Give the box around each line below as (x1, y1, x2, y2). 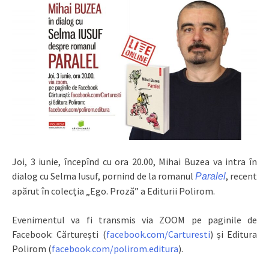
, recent (225, 169, 258, 182)
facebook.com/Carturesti (106, 228, 210, 240)
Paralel (195, 171, 226, 181)
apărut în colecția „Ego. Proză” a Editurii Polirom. (12, 184, 215, 197)
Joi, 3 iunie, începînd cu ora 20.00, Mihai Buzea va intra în (12, 155, 257, 168)
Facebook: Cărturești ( (12, 228, 106, 240)
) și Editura (210, 228, 257, 240)
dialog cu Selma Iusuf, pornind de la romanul (12, 169, 195, 182)
